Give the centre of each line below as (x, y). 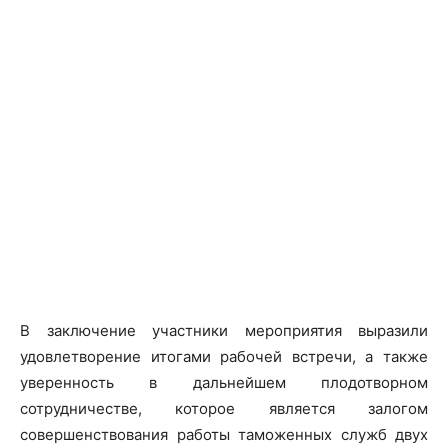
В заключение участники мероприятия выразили (224, 330)
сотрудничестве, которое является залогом (224, 408)
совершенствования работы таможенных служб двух (224, 434)
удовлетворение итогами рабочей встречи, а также (224, 356)
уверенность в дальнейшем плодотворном (224, 382)
